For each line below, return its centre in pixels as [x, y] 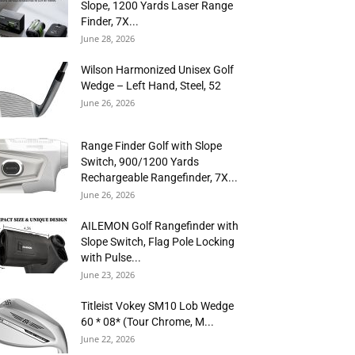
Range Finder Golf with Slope [151, 146]
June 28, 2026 [108, 38]
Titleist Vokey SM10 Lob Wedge [157, 306]
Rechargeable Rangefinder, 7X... [159, 177]
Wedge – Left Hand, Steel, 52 [151, 86]
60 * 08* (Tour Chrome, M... [147, 322]
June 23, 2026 [108, 275]
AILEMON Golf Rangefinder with [160, 226]
